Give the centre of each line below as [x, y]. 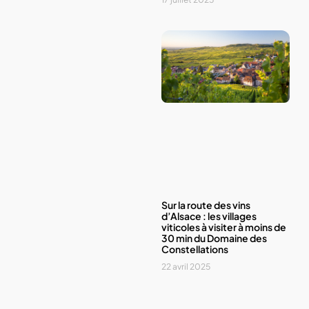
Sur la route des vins [206, 205]
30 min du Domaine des [214, 238]
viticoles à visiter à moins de [224, 227]
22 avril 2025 [186, 266]
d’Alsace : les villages [209, 216]
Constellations [195, 249]
